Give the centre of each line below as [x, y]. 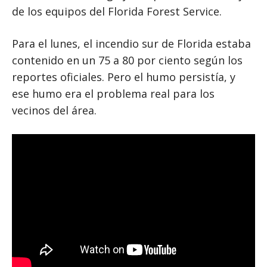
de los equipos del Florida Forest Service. [117, 12]
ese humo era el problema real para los [113, 94]
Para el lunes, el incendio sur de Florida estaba [131, 44]
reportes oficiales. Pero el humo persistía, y [124, 77]
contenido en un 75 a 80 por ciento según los [127, 60]
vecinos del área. [54, 111]
